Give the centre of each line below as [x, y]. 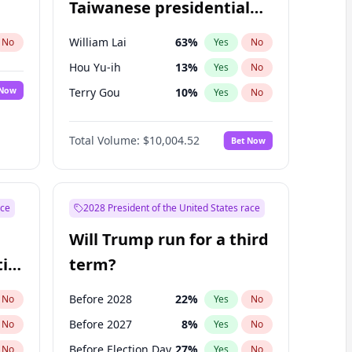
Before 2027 [100, 324]
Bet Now [248, 140]
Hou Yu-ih [95, 67]
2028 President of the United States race [171, 208]
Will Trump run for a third [169, 239]
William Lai [97, 42]
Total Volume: [104, 140]
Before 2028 [100, 299]
